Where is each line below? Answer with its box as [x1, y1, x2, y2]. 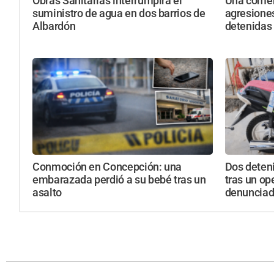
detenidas [224, 20, 272, 33]
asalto [32, 186, 62, 199]
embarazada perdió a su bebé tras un [32, 173, 206, 186]
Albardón [32, 20, 76, 33]
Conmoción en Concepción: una [32, 160, 182, 173]
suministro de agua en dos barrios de [32, 7, 206, 20]
